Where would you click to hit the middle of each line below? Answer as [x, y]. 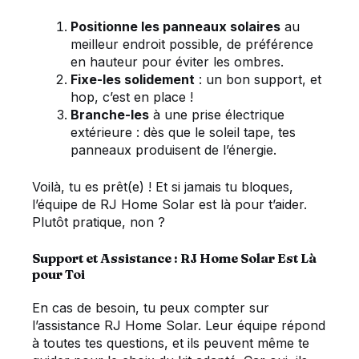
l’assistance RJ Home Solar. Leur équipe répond [179, 326]
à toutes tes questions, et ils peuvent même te [171, 343]
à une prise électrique [217, 115]
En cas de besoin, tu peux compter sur [151, 308]
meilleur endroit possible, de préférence [192, 44]
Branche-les [110, 115]
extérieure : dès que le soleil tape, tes [183, 133]
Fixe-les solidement [133, 80]
